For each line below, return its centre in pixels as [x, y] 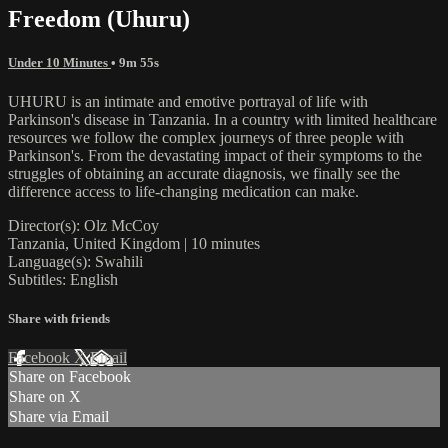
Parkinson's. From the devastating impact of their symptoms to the [215, 155]
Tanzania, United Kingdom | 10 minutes [134, 243]
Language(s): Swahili [75, 261]
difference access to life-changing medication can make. [183, 191]
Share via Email [59, 417]
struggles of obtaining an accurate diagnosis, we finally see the [204, 173]
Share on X [45, 397]
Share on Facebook [70, 377]
